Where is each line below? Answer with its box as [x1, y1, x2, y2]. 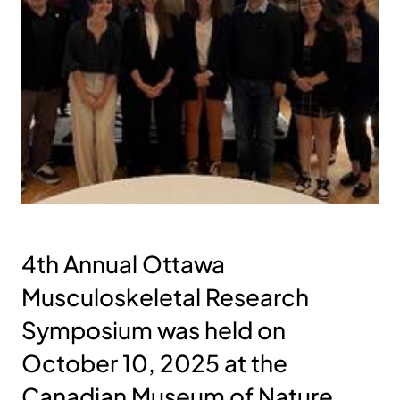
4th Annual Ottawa [21, 248, 225, 279]
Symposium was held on [21, 314, 286, 345]
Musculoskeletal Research [21, 281, 309, 312]
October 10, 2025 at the [21, 347, 287, 378]
